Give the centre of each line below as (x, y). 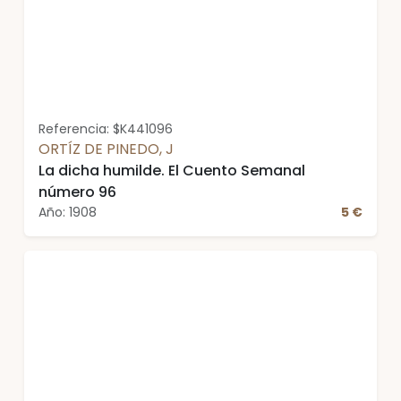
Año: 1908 (68, 212)
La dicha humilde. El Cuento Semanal (172, 171)
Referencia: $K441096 (106, 129)
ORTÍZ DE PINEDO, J (106, 149)
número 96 (77, 192)
